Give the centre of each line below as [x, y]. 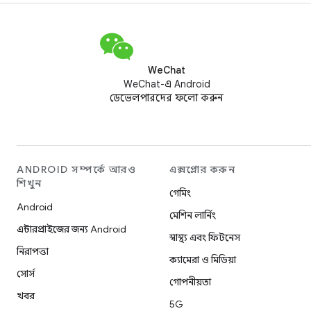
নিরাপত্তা [33, 251]
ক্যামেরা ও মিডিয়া [203, 260]
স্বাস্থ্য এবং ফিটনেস [205, 237]
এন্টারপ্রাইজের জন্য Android [72, 229]
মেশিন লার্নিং [193, 215]
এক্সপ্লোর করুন [202, 169]
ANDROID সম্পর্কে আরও [76, 169]
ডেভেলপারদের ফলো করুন [167, 98]
